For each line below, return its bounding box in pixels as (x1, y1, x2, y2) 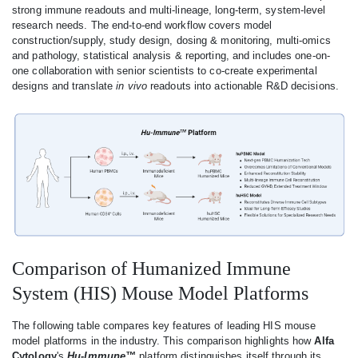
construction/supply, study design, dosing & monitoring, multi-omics (12, 34, 331, 47)
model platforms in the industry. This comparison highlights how (12, 334, 315, 347)
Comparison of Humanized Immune (12, 257, 291, 279)
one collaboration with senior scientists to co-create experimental (12, 65, 317, 78)
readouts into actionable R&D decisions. (146, 80, 339, 93)
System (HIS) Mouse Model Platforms (12, 282, 308, 304)
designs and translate (12, 80, 117, 93)
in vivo (116, 80, 147, 93)
